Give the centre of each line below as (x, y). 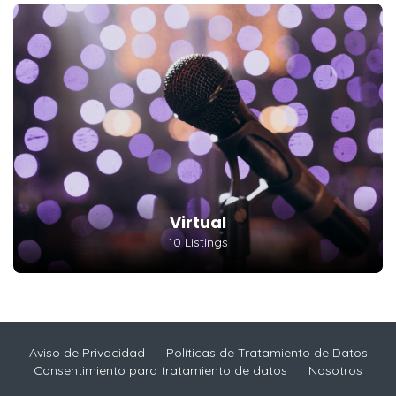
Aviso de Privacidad (87, 352)
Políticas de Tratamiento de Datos (267, 352)
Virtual (198, 222)
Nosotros (335, 370)
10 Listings (198, 242)
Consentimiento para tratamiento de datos (160, 370)
